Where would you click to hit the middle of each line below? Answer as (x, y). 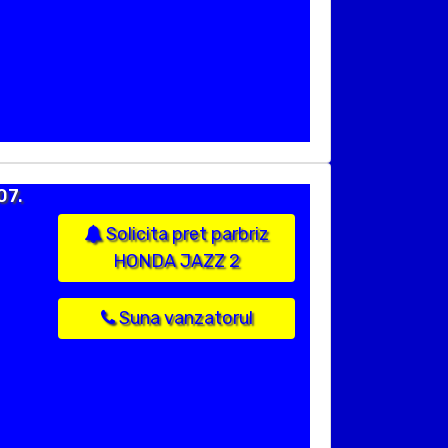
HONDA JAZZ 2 (176, 261)
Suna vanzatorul (183, 318)
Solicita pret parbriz (185, 234)
